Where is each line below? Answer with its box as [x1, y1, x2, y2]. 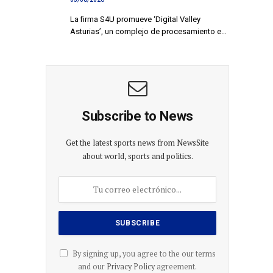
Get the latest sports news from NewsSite [66, 136, 209, 148]
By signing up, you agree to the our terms [70, 248, 216, 259]
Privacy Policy [107, 261, 155, 272]
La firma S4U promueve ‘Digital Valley [70, 14, 200, 24]
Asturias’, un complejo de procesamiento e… [70, 26, 227, 36]
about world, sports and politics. [82, 150, 193, 161]
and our [78, 261, 107, 272]
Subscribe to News [81, 108, 194, 124]
